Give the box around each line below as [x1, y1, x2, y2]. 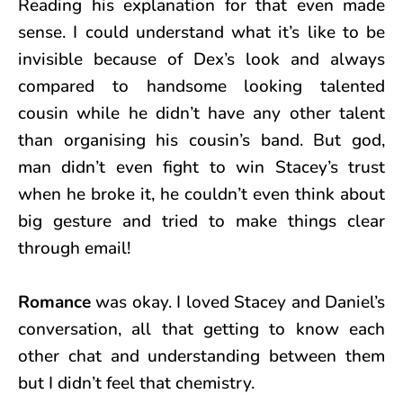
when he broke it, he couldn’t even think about [18, 182, 385, 206]
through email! [18, 236, 130, 260]
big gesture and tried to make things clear [18, 209, 385, 233]
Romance [18, 290, 96, 314]
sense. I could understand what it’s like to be [18, 20, 385, 44]
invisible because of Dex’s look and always [18, 47, 385, 71]
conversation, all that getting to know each [18, 317, 385, 341]
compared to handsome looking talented [18, 74, 385, 98]
